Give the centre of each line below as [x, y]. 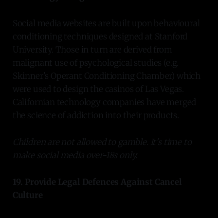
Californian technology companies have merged [104, 102]
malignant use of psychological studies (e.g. [96, 63]
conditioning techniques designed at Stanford [100, 36]
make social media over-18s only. [75, 155]
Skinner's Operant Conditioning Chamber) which [107, 76]
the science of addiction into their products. [96, 115]
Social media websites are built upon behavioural [106, 23]
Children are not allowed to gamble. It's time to [102, 142]
